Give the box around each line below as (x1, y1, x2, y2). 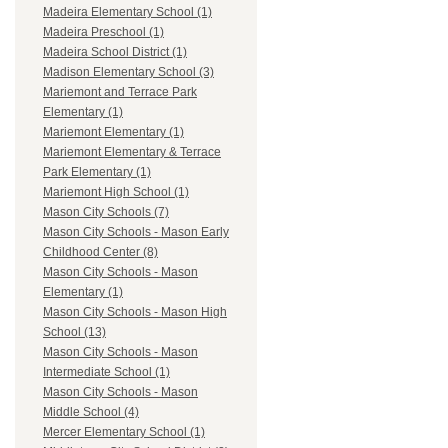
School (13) (43, 325, 106, 340)
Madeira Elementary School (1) (43, 5, 212, 20)
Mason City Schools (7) (43, 205, 169, 220)
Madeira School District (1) (43, 45, 187, 60)
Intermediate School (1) (43, 365, 170, 380)
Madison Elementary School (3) (43, 65, 214, 80)
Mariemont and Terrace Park (43, 85, 197, 100)
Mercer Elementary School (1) (43, 425, 205, 440)
